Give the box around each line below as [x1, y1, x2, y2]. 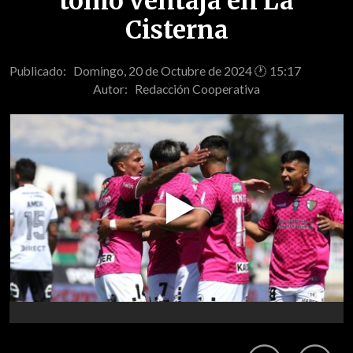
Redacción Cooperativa [135, 81, 260, 96]
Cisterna [124, 14, 229, 46]
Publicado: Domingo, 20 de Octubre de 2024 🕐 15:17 [9, 63, 301, 78]
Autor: [93, 81, 135, 96]
